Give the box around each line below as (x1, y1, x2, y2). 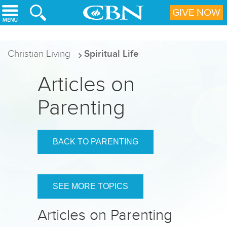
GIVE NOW (172, 8, 220, 18)
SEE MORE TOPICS (53, 182, 128, 191)
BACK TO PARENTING (53, 137, 138, 146)
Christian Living (8, 48, 70, 59)
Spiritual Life (84, 48, 139, 59)
